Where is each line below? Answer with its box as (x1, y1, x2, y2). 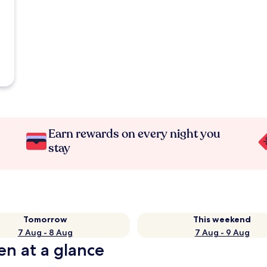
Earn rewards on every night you (48, 126, 221, 142)
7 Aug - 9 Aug (194, 227, 250, 238)
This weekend (193, 214, 251, 225)
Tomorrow (23, 214, 67, 225)
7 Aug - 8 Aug (17, 227, 73, 238)
